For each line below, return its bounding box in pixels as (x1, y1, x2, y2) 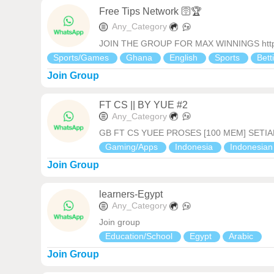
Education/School (105, 231, 176, 242)
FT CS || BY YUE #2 (99, 99, 188, 110)
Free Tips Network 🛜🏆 (99, 6, 202, 17)
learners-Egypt (99, 189, 163, 200)
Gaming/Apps (105, 142, 161, 152)
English (169, 52, 201, 62)
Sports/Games (53, 52, 112, 62)
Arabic (229, 231, 256, 242)
